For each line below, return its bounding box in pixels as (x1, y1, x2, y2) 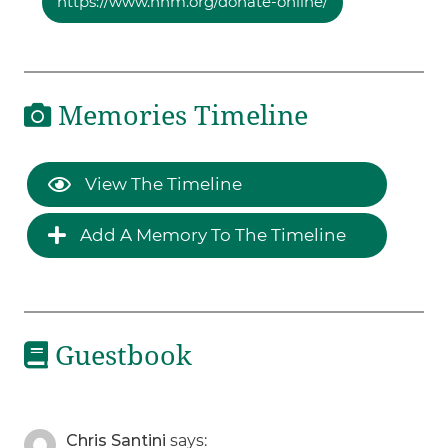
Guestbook (48, 340, 193, 373)
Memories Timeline (51, 99, 309, 132)
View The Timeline (81, 174, 243, 195)
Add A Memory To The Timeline (76, 225, 347, 246)
